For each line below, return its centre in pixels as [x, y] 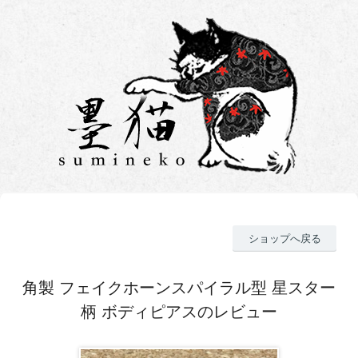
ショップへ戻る [284, 238]
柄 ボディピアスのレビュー [179, 311]
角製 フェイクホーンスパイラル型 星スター [179, 287]
